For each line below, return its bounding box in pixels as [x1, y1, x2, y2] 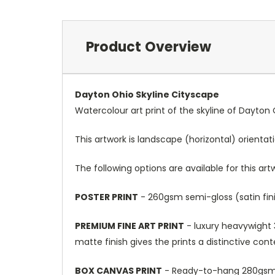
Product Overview [85, 37, 211, 56]
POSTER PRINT [75, 190, 138, 203]
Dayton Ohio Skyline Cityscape [75, 88, 219, 101]
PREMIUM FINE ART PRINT [75, 219, 184, 232]
